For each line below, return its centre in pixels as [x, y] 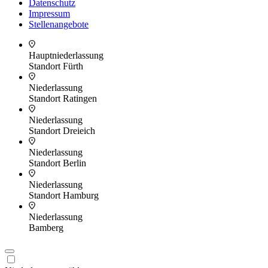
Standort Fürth [56, 66]
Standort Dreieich [62, 131]
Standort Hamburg [64, 196]
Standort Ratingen [63, 99]
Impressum [49, 14]
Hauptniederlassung [66, 56]
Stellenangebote [59, 25]
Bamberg [46, 228]
